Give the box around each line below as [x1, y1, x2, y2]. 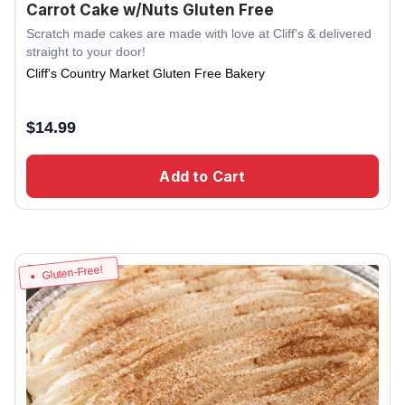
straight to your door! [26, 43, 146, 59]
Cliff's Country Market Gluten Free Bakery [26, 65, 265, 80]
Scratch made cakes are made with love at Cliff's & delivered [26, 25, 372, 41]
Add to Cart [159, 166, 246, 185]
